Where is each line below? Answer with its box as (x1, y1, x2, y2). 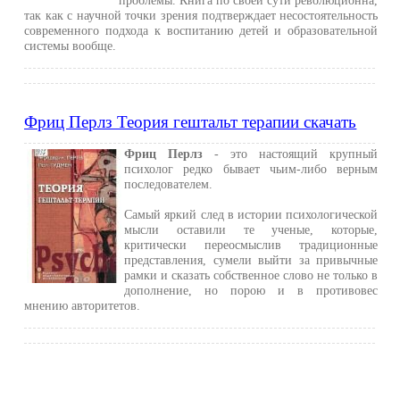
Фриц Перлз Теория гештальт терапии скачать (24, 112, 357, 131)
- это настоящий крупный (203, 146, 379, 161)
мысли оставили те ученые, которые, (124, 222, 379, 237)
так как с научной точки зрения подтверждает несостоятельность (24, 8, 379, 22)
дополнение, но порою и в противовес (124, 283, 379, 297)
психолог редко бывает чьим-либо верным (124, 162, 379, 176)
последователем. (124, 177, 213, 191)
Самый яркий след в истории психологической (124, 207, 379, 221)
